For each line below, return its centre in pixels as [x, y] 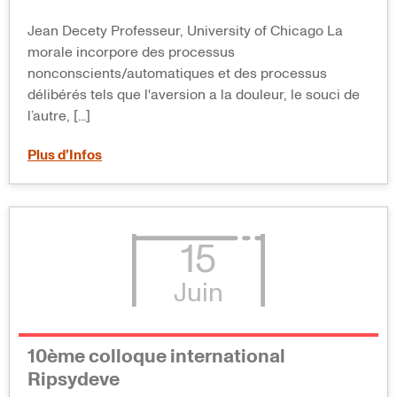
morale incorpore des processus [131, 52]
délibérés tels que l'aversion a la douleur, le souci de [194, 94]
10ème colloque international [156, 358]
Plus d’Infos [65, 155]
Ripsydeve [74, 381]
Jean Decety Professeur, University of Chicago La [185, 31]
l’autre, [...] [59, 116]
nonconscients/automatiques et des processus [177, 73]
